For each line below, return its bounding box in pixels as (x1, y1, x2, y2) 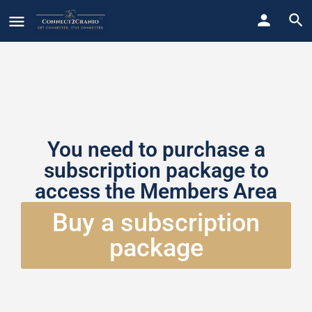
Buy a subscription (52, 208, 260, 237)
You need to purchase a (47, 137, 265, 162)
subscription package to (43, 158, 269, 182)
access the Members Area (35, 179, 277, 203)
